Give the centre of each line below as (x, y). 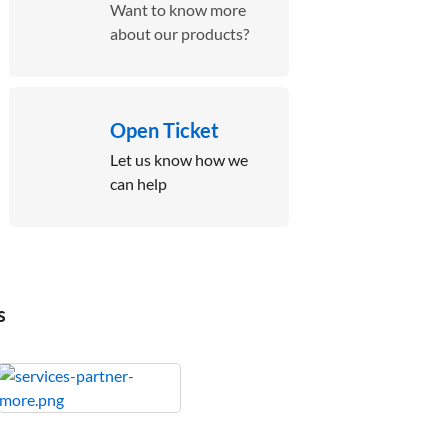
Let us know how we (178, 159)
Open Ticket (164, 130)
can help (138, 183)
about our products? (179, 33)
